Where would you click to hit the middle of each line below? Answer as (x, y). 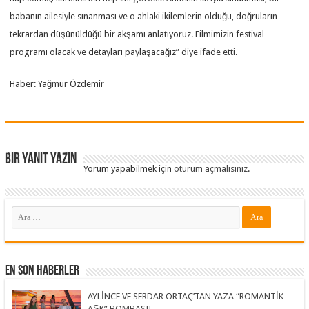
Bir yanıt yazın (41, 159)
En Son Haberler (42, 271)
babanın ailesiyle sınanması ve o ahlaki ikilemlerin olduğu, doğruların (144, 16)
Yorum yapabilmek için (129, 168)
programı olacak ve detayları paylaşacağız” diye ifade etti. (124, 52)
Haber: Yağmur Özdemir (57, 83)
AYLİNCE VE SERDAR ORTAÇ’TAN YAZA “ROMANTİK (186, 296)
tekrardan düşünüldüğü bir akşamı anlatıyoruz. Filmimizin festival (137, 34)
